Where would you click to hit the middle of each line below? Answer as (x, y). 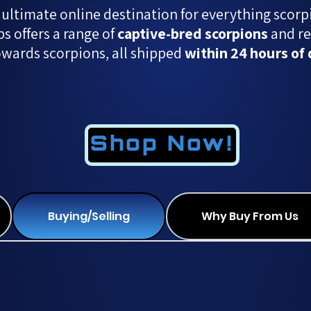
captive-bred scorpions (192, 34)
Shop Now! (161, 145)
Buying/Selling (89, 217)
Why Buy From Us (250, 217)
